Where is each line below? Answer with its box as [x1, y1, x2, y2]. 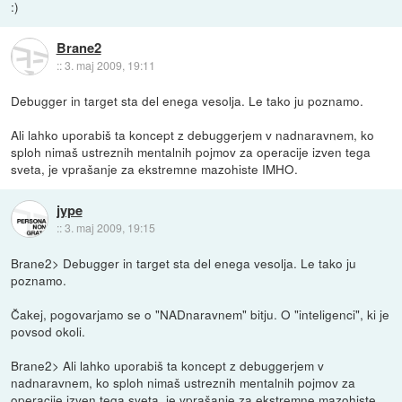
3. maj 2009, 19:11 [64, 57, 155, 73]
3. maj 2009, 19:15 [64, 219, 155, 235]
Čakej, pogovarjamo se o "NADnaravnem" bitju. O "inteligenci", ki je [11, 305, 390, 324]
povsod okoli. [11, 322, 86, 341]
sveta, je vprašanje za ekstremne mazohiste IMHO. [11, 160, 299, 179]
